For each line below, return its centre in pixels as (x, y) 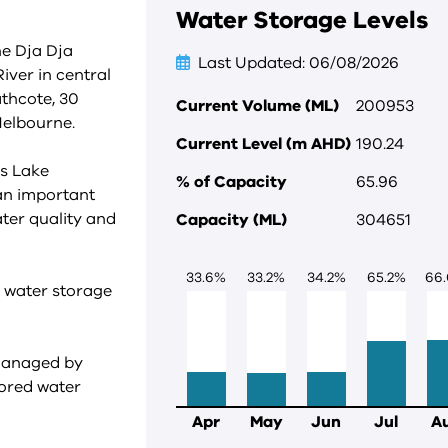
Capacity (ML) (231, 220)
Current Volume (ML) (257, 106)
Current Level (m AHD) (263, 144)
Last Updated (250, 63)
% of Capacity (231, 182)
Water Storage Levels (302, 20)
